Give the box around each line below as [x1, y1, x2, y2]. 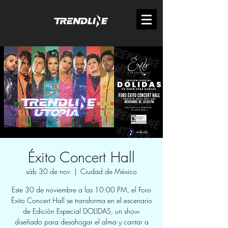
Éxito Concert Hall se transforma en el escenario [11, 195, 152, 205]
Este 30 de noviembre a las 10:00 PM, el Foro [12, 185, 151, 194]
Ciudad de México [80, 166, 137, 176]
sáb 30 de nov [26, 166, 70, 176]
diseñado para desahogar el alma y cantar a [14, 217, 149, 226]
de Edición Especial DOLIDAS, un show [23, 206, 140, 216]
